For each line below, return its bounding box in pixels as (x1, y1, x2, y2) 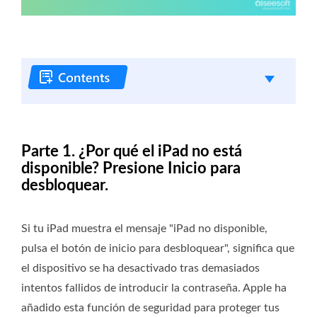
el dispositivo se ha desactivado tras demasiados (21, 263, 260, 275)
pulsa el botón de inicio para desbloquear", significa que (21, 243, 294, 255)
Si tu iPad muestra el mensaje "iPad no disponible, (21, 223, 267, 235)
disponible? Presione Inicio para (21, 161, 241, 177)
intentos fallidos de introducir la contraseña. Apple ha (21, 282, 287, 294)
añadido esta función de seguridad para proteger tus (21, 302, 279, 314)
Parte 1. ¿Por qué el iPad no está (21, 144, 242, 160)
